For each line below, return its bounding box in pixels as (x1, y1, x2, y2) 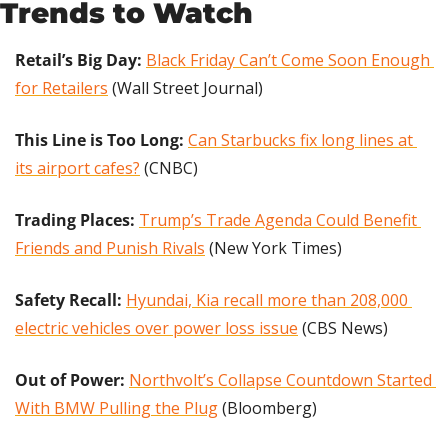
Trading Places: (15, 209, 135, 232)
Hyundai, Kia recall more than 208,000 (126, 289, 408, 312)
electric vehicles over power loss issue (15, 317, 298, 340)
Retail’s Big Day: (15, 49, 142, 72)
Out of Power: (15, 369, 129, 392)
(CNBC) (140, 157, 198, 180)
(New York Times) (205, 237, 342, 260)
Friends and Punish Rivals (15, 237, 205, 260)
